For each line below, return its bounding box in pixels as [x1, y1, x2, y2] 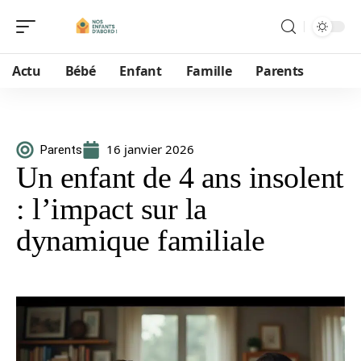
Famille [185, 62, 232, 80]
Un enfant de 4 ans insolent [16, 160, 344, 194]
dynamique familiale [16, 223, 265, 257]
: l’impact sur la [16, 192, 207, 226]
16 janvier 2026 [106, 141, 194, 157]
